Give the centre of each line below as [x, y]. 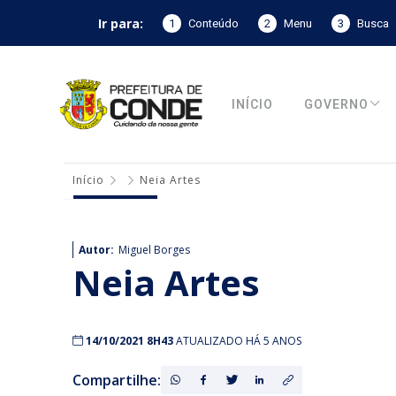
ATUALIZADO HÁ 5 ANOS [239, 341]
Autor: [96, 250]
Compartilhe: [117, 380]
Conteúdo [213, 23]
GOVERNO [337, 104]
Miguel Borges [154, 250]
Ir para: [120, 23]
